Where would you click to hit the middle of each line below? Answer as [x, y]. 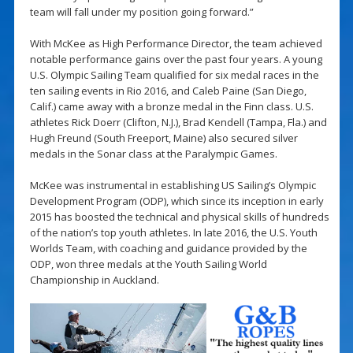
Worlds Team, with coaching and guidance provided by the [168, 248]
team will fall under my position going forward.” [141, 11]
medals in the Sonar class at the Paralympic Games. [153, 153]
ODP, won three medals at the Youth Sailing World [148, 264]
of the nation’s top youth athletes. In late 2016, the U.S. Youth [173, 232]
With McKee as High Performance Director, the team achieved [176, 43]
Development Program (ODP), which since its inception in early [176, 201]
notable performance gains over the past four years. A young [176, 59]
